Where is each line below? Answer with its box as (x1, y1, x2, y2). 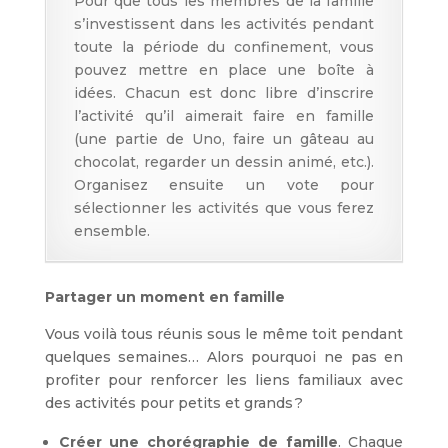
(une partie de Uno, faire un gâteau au (73, 130, 375, 149)
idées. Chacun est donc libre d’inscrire (73, 84, 375, 103)
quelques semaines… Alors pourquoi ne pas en (44, 348, 404, 367)
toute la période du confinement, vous (73, 38, 375, 57)
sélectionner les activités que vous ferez (73, 199, 375, 218)
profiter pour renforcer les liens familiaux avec (44, 371, 404, 390)
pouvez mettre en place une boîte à (73, 61, 375, 80)
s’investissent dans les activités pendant (73, 15, 375, 34)
